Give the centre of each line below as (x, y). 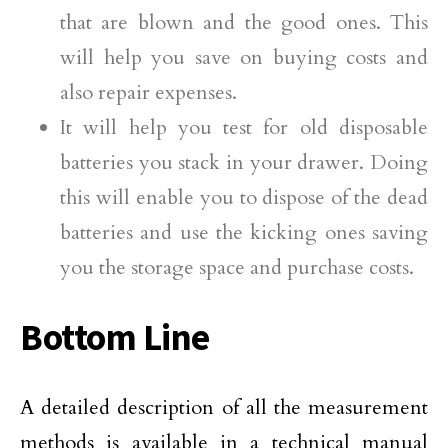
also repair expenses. (148, 93)
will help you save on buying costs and (244, 58)
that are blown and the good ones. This (244, 23)
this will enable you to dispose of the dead (244, 198)
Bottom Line (115, 337)
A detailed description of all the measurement (224, 408)
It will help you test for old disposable (244, 128)
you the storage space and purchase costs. (237, 268)
